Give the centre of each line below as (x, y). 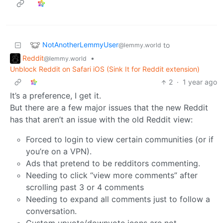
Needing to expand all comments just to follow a (118, 199)
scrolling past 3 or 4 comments (85, 187)
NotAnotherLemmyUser (80, 44)
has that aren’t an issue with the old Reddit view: (101, 120)
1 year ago (200, 82)
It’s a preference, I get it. (56, 96)
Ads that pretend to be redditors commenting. (113, 164)
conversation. (51, 211)
